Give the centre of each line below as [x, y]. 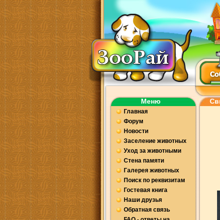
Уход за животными [152, 151]
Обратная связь [147, 210]
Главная [136, 111]
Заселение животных [155, 141]
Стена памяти [144, 161]
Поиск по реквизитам [154, 180]
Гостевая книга [145, 190]
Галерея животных [151, 170]
